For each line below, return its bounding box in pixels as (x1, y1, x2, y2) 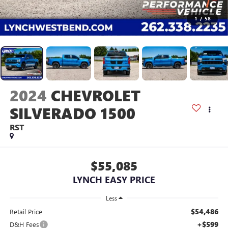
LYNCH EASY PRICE (73, 173, 155, 186)
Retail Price (9, 207, 42, 216)
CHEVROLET (50, 85, 140, 106)
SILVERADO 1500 (9, 103, 135, 124)
